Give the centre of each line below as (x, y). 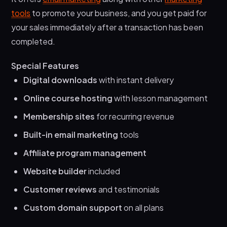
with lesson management (160, 98)
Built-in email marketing (71, 134)
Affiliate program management (85, 153)
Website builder (55, 171)
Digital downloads (61, 80)
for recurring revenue (135, 116)
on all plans (143, 207)
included (104, 171)
